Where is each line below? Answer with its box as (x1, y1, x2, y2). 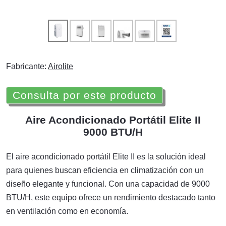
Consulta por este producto (13, 89, 156, 101)
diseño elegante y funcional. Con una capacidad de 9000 (6, 180, 210, 188)
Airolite (48, 62, 73, 71)
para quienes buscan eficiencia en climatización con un (6, 166, 204, 175)
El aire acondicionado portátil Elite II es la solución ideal (6, 152, 206, 161)
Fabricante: (6, 62, 48, 71)
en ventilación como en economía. (6, 207, 128, 215)
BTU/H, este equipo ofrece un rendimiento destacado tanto (6, 193, 215, 202)
